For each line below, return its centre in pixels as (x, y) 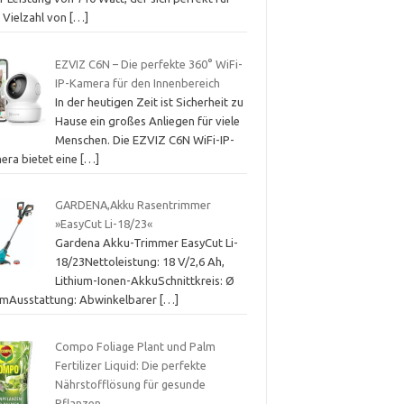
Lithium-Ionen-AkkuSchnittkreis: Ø (144, 281)
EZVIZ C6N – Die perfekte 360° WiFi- (148, 64)
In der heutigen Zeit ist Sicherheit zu (149, 101)
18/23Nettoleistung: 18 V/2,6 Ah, (139, 262)
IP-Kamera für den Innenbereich (137, 83)
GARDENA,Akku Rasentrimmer (133, 205)
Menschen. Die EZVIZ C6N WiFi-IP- (144, 139)
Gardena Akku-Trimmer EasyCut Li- (146, 243)
